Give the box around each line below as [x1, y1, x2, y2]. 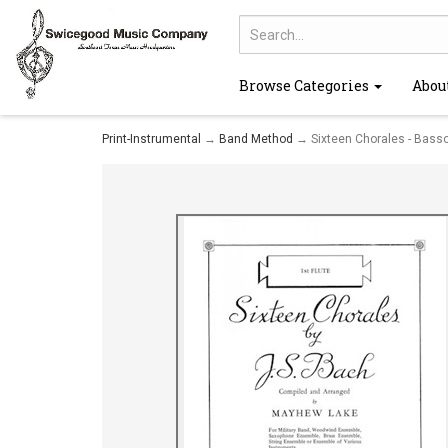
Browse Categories [239, 75, 372, 95]
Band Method [219, 132, 293, 146]
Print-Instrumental [102, 132, 201, 146]
